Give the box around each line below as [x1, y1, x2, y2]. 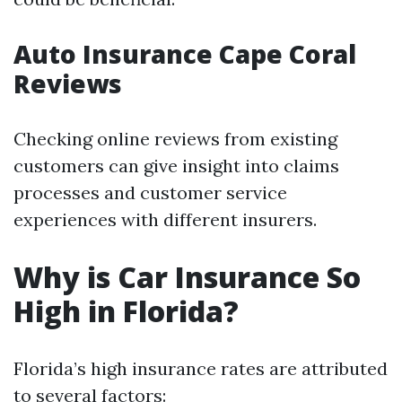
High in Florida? [13, 292, 239, 330]
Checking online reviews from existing [13, 127, 337, 150]
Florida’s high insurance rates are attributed [13, 357, 388, 380]
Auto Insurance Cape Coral [13, 37, 356, 71]
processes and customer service [13, 181, 287, 204]
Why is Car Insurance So [13, 258, 361, 296]
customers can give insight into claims [13, 154, 339, 177]
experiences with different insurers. [13, 208, 317, 231]
